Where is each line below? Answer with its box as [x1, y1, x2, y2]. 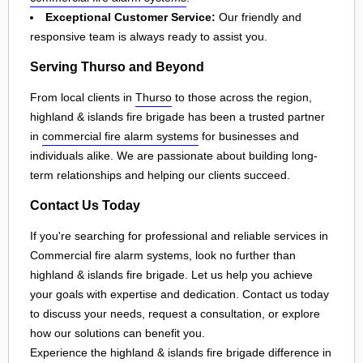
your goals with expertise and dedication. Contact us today [30, 287, 329, 301]
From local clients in [30, 90, 135, 104]
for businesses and [199, 129, 299, 143]
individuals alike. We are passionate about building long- [30, 148, 318, 162]
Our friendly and [216, 10, 301, 23]
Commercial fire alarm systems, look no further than [30, 248, 296, 262]
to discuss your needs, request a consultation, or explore [30, 306, 320, 320]
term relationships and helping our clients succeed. [30, 168, 290, 181]
